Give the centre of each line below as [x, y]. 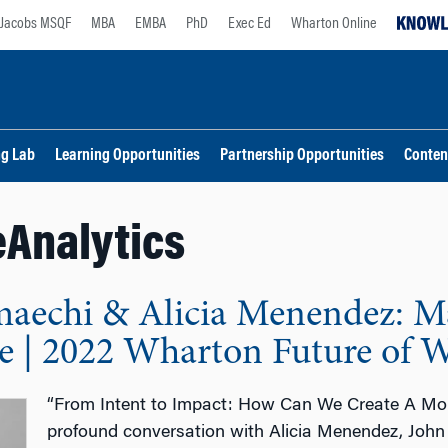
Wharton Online [334, 24]
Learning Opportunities [127, 156]
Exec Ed [249, 24]
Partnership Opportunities [302, 156]
